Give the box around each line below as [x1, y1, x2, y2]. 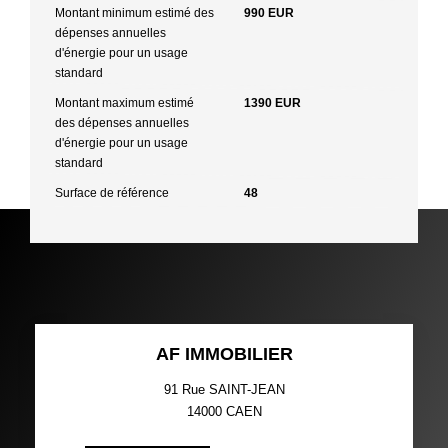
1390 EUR [244, 95, 301, 110]
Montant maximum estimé [55, 95, 194, 110]
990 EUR [244, 5, 294, 20]
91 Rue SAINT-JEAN [163, 381, 285, 397]
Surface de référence [55, 185, 169, 200]
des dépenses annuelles [55, 115, 189, 130]
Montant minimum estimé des [55, 5, 214, 20]
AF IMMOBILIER [155, 343, 293, 364]
